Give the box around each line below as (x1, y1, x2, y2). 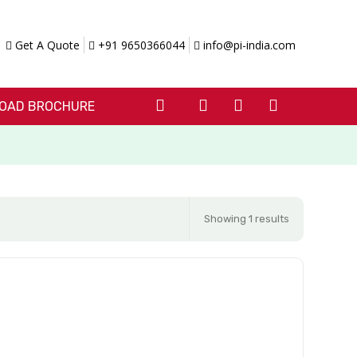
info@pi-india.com (199, 37, 296, 53)
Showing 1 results (204, 213, 289, 225)
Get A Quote (11, 37, 80, 53)
